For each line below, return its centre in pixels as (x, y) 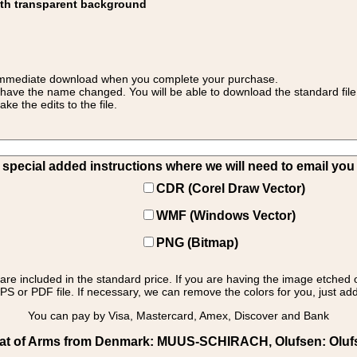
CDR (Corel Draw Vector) (231, 188)
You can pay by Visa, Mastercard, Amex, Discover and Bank (178, 316)
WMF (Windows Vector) (226, 216)
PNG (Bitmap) (197, 243)
